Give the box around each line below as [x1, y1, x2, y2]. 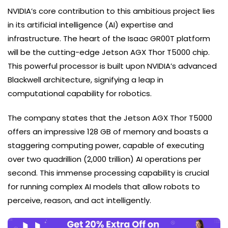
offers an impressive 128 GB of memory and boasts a [8, 126, 208, 137]
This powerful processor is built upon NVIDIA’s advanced [8, 61, 217, 72]
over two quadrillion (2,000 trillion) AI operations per [8, 154, 201, 165]
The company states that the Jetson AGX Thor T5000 [8, 112, 212, 124]
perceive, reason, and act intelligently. [8, 195, 151, 206]
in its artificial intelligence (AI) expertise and [8, 19, 173, 31]
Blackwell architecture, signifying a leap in [8, 74, 163, 85]
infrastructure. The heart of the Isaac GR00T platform [8, 33, 210, 44]
